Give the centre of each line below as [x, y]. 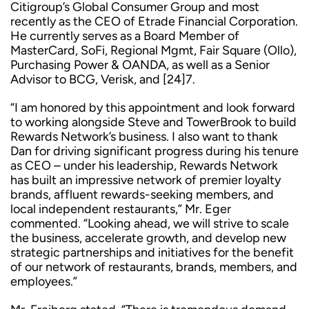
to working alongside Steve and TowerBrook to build [153, 122]
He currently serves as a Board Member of [125, 36]
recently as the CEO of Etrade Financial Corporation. [154, 21]
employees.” [44, 281]
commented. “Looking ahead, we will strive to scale [150, 223]
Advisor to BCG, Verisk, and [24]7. [103, 79]
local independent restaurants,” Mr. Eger [121, 209]
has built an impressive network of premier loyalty [146, 180]
